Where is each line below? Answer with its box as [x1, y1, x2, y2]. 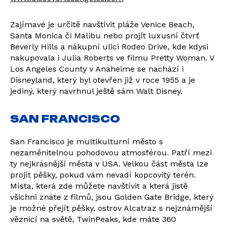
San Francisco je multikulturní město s [10, 137, 163, 146]
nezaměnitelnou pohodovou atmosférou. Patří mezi [10, 148, 212, 157]
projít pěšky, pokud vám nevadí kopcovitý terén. [10, 170, 196, 180]
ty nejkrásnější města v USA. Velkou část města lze [10, 159, 208, 168]
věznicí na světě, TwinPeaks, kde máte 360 [10, 214, 176, 224]
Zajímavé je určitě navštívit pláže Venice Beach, [10, 20, 194, 29]
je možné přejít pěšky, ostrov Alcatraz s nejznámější [10, 203, 212, 213]
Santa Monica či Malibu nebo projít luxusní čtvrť [10, 31, 199, 40]
